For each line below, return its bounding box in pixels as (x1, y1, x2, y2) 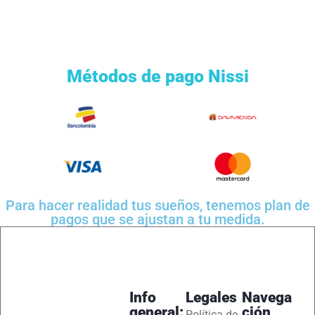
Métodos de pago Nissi (66, 66, 249, 87)
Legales (186, 288, 238, 306)
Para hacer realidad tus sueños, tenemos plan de (5, 197, 310, 214)
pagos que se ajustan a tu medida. (50, 211, 265, 229)
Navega (242, 288, 292, 306)
